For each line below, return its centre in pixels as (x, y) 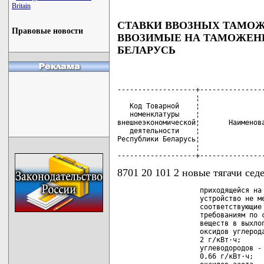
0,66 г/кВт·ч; (185, 256)
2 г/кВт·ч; (179, 240)
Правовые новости (47, 31)
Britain (21, 6)
